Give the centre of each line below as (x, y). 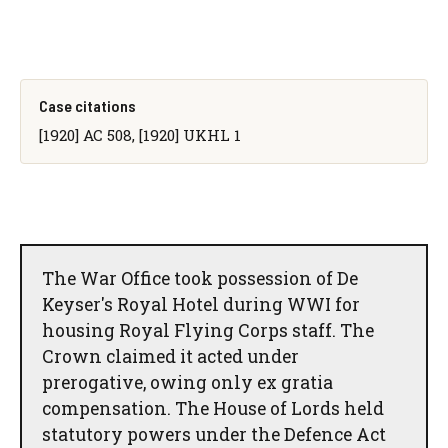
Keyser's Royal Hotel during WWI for (201, 304)
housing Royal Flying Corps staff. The (208, 330)
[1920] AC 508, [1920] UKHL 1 (139, 134)
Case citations (87, 105)
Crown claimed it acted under (170, 356)
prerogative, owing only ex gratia (187, 382)
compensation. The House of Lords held (213, 408)
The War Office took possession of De (200, 278)
